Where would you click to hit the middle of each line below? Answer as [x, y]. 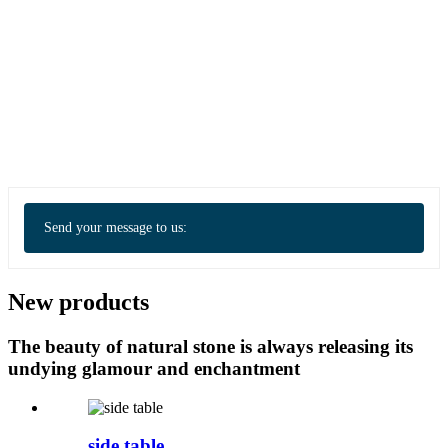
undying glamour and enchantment [154, 368]
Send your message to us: [115, 228]
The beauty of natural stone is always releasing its [210, 346]
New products [78, 302]
